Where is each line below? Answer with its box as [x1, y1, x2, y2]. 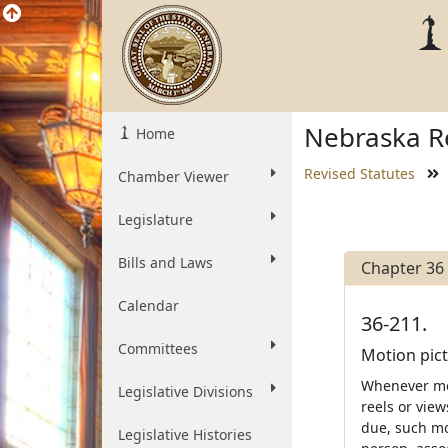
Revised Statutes [304, 164, 415, 183]
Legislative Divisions [118, 382, 253, 401]
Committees [118, 339, 198, 358]
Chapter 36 [360, 257, 444, 279]
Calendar [118, 296, 179, 315]
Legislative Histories [118, 425, 252, 444]
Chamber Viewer [118, 167, 229, 186]
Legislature [118, 210, 193, 229]
